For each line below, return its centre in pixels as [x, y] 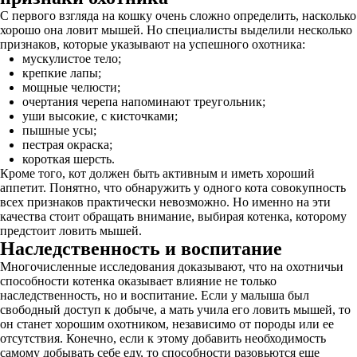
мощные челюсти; [71, 87]
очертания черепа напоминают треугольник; [144, 102]
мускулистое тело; [72, 59]
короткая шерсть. [69, 159]
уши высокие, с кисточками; [100, 116]
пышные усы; [59, 130]
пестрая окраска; [67, 145]
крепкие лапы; [62, 73]
